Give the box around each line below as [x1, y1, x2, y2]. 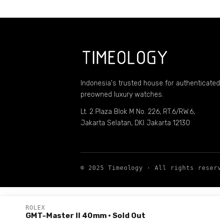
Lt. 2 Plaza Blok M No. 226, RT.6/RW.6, [81, 107, 195, 116]
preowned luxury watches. [81, 90, 164, 99]
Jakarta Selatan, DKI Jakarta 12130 [81, 118, 190, 127]
